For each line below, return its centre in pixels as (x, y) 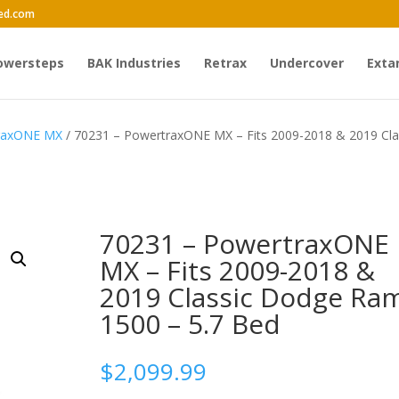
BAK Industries (134, 63)
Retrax (225, 63)
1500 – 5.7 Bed (190, 323)
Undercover (306, 63)
